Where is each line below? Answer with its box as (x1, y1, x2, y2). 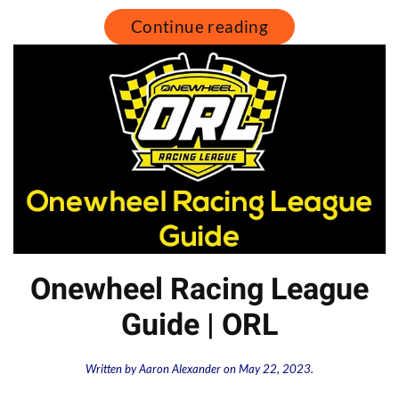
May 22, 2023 (239, 361, 311, 376)
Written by (85, 361, 139, 376)
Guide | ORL (121, 302, 278, 347)
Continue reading (130, 15, 269, 37)
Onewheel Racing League (30, 266, 369, 312)
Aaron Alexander (139, 361, 221, 376)
